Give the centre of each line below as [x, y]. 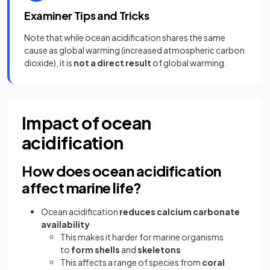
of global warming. [189, 63]
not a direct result [112, 63]
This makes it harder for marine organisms [142, 237]
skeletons [159, 250]
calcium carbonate [198, 212]
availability [65, 224]
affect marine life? [82, 187]
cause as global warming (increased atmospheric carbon [134, 50]
